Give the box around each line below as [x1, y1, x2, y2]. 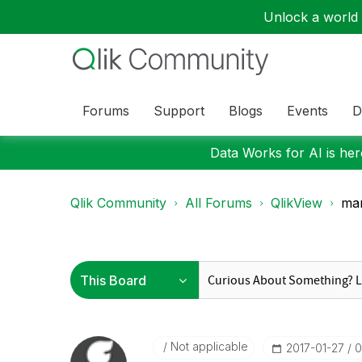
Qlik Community [70, 195, 166, 211]
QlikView [271, 195, 322, 211]
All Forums [185, 195, 252, 211]
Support [154, 102, 204, 119]
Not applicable [166, 339, 248, 353]
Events [287, 102, 328, 119]
